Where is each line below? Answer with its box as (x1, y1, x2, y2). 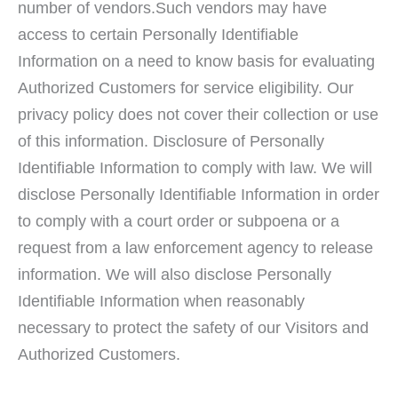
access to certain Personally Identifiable (18, 24, 298, 44)
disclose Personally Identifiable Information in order (18, 184, 379, 203)
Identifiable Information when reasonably (18, 291, 305, 310)
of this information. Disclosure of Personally (18, 131, 324, 150)
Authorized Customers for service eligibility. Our (18, 77, 354, 97)
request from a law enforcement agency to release (18, 237, 373, 257)
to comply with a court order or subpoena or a (18, 211, 339, 230)
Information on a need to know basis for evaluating (18, 51, 375, 70)
